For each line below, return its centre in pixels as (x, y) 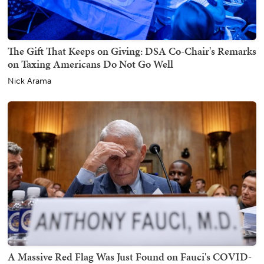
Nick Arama (29, 81)
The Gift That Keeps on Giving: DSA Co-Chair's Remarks (132, 51)
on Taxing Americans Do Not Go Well (90, 64)
